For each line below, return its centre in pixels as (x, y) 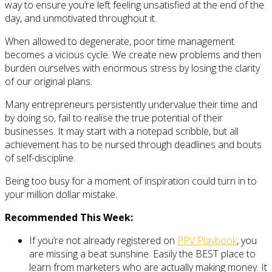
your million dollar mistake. (61, 194)
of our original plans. (49, 81)
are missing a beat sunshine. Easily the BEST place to (142, 253)
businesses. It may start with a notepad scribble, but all (122, 131)
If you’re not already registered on (103, 240)
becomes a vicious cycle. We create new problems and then (133, 54)
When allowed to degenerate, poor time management (120, 41)
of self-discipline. (40, 158)
